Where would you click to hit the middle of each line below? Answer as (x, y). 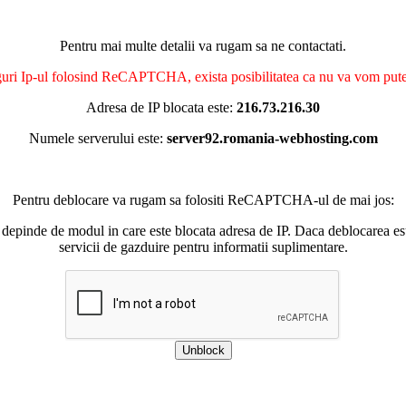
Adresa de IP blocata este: (161, 107)
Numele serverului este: (97, 138)
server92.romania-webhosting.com (272, 138)
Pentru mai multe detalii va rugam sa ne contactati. (203, 46)
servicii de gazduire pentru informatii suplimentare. (203, 247)
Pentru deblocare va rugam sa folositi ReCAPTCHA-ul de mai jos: (203, 200)
